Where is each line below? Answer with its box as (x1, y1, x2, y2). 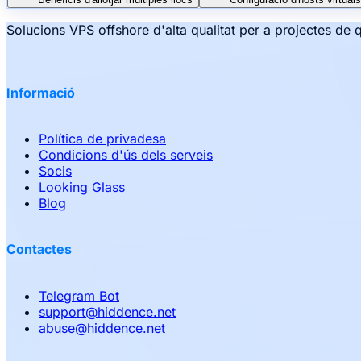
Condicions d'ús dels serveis (39, 146, 213, 163)
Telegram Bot (39, 287, 119, 304)
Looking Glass (39, 178, 125, 195)
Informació (6, 84, 75, 101)
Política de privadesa (39, 130, 166, 147)
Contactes (6, 241, 72, 258)
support (39, 303, 85, 320)
